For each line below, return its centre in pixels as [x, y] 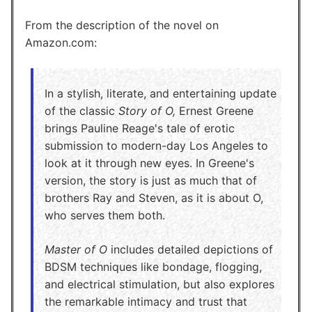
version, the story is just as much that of [151, 180]
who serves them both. [105, 215]
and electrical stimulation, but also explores [159, 284]
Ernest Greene [214, 110]
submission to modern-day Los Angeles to [156, 145]
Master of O [76, 249]
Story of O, [147, 110]
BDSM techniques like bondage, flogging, [153, 266]
